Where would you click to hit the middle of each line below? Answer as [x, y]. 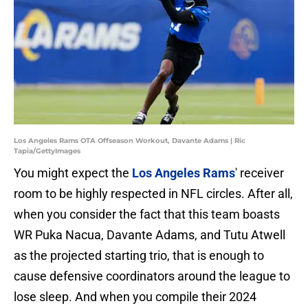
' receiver [260, 173]
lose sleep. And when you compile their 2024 [135, 297]
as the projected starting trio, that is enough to [139, 256]
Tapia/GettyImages [47, 151]
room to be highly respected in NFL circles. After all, [153, 194]
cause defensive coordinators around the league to [152, 276]
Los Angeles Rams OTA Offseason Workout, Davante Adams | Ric [130, 141]
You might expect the [73, 173]
